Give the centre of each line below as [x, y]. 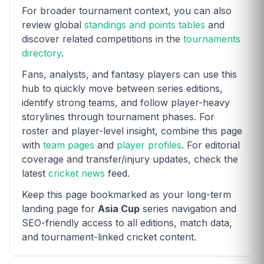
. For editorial [211, 145]
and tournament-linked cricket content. [109, 237]
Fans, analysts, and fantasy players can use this [129, 74]
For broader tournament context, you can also [127, 10]
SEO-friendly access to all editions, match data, [127, 222]
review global [53, 24]
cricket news [77, 173]
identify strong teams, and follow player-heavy [126, 102]
